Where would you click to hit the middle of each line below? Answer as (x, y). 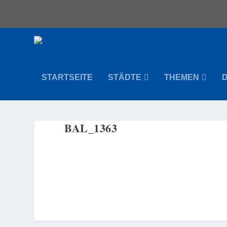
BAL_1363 (91, 128)
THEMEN (182, 77)
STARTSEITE (67, 77)
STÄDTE (125, 77)
